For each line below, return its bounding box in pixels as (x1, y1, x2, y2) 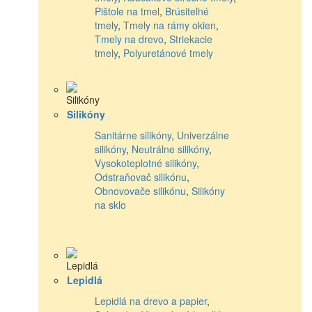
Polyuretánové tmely (123, 45, 213, 60)
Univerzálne (177, 127, 229, 142)
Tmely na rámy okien (123, 17, 216, 32)
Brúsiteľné (165, 3, 209, 18)
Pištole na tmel (95, 3, 159, 18)
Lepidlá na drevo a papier (95, 293, 207, 308)
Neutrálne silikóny (132, 141, 209, 156)
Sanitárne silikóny (95, 127, 171, 142)
